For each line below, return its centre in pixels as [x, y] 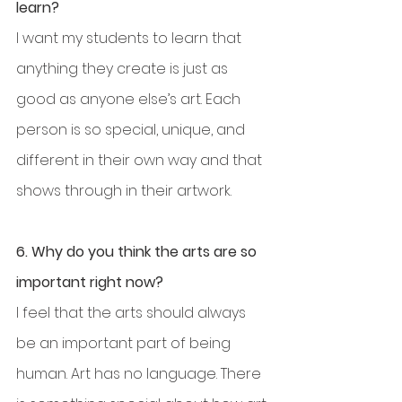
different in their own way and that [141, 161]
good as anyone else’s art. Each [130, 100]
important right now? [90, 283]
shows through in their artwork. [124, 191]
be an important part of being [125, 344]
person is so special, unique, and [132, 130]
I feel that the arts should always [133, 313]
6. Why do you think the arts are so [138, 252]
